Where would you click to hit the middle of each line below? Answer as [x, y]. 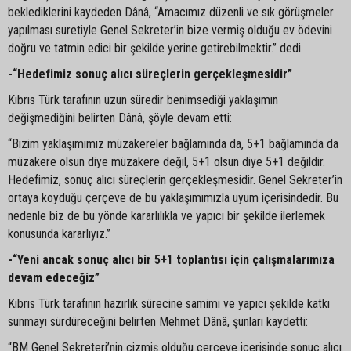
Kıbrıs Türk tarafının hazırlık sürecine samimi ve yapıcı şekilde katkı [169, 303]
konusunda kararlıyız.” [59, 233]
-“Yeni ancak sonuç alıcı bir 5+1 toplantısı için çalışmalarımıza [171, 259]
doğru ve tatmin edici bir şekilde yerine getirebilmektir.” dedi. [156, 48]
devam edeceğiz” [54, 277]
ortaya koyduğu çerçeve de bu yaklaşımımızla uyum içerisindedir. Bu [173, 197]
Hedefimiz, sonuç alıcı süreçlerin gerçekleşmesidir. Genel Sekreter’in [175, 179]
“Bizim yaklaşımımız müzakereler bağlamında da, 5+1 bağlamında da [173, 143]
